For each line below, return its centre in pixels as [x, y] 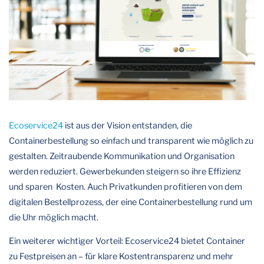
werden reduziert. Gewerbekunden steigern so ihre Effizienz [125, 171]
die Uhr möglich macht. [54, 217]
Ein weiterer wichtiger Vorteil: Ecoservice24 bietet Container [127, 241]
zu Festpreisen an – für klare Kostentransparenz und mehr [121, 256]
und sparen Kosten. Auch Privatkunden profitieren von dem [126, 187]
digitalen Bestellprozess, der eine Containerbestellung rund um [131, 202]
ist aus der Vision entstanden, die [128, 125]
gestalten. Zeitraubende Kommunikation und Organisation [122, 156]
